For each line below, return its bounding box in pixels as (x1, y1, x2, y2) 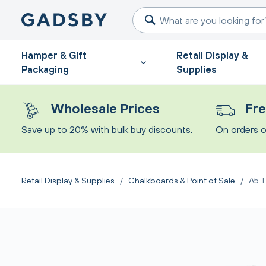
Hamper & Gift (21, 49, 87, 61)
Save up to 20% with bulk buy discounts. (21, 124, 192, 135)
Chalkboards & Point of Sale (128, 175, 235, 185)
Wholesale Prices (50, 101, 160, 116)
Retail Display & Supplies (21, 175, 115, 185)
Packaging (21, 64, 69, 75)
